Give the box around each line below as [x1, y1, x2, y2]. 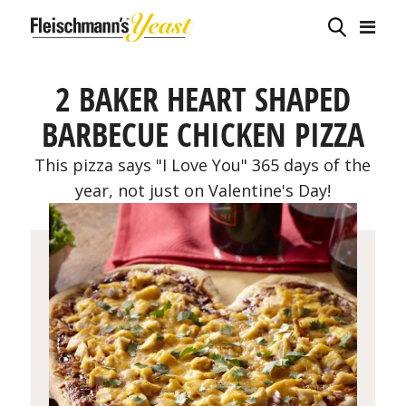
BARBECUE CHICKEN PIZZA [41, 112, 364, 157]
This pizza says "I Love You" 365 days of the [34, 154, 372, 176]
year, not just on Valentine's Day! [74, 179, 331, 201]
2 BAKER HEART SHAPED [54, 77, 351, 121]
